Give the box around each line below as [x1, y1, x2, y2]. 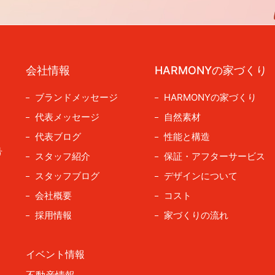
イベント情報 [26, 248, 85, 261]
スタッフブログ [35, 170, 100, 182]
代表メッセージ [35, 111, 100, 123]
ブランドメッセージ [35, 91, 118, 104]
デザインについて [164, 170, 238, 182]
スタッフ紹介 [35, 150, 91, 163]
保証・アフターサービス [164, 150, 266, 163]
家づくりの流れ [164, 209, 229, 222]
